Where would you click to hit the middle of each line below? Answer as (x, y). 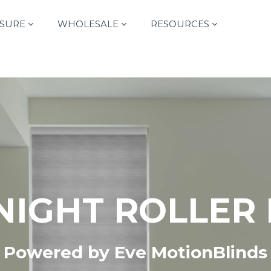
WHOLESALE (88, 24)
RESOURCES (180, 24)
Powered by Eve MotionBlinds (135, 252)
